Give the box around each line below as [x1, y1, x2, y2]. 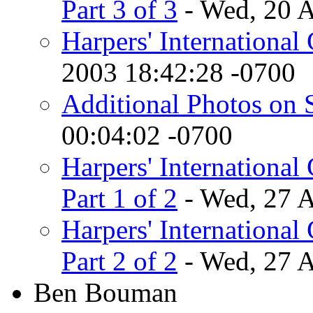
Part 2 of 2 [61, 245, 177, 276]
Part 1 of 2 [61, 182, 177, 213]
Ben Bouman [34, 277, 177, 307]
